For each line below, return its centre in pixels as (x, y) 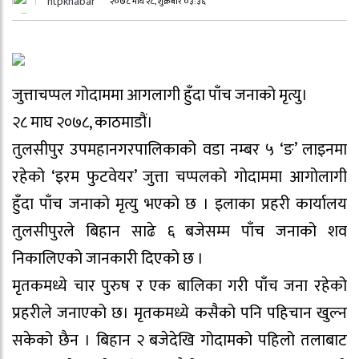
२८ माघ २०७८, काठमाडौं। (83, 122)
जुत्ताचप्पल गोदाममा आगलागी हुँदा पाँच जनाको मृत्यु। (160, 95)
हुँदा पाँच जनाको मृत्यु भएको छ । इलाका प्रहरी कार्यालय (179, 204)
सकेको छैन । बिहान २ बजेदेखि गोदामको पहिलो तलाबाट (179, 340)
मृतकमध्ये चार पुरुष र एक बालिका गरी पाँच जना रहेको (179, 286)
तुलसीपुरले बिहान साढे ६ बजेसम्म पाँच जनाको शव (179, 231)
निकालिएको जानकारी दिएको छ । (108, 258)
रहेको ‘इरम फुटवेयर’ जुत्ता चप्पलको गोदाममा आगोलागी (179, 177)
